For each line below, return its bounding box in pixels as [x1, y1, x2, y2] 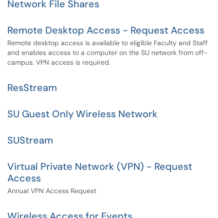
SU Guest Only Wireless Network [7, 108, 158, 120]
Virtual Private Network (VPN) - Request [7, 160, 192, 173]
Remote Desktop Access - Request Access [7, 24, 204, 36]
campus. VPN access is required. [7, 58, 110, 67]
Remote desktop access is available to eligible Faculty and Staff [7, 38, 208, 47]
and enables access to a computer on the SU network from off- [7, 48, 208, 57]
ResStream [7, 81, 57, 94]
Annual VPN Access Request [7, 186, 96, 195]
